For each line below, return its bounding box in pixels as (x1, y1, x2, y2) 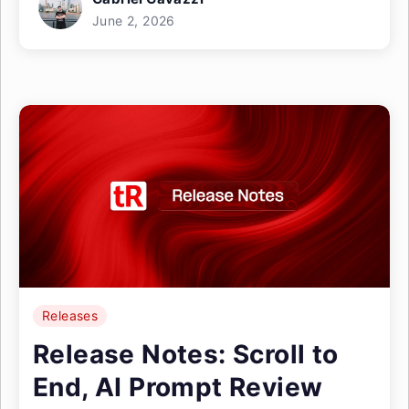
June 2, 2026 (92, 13, 175, 28)
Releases (42, 308, 99, 323)
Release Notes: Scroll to (33, 339, 339, 370)
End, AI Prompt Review (33, 372, 323, 403)
